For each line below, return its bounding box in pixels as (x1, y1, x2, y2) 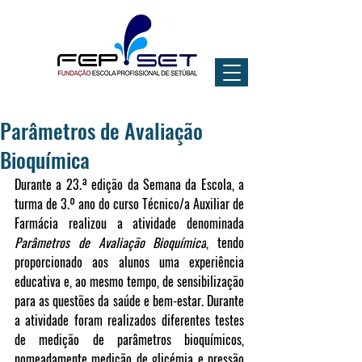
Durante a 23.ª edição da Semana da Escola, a (15, 175, 244, 194)
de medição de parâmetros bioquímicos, (15, 330, 244, 349)
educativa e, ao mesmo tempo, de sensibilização (15, 271, 244, 291)
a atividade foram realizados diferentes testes (15, 310, 244, 330)
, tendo (206, 233, 244, 252)
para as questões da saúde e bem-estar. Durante (15, 291, 244, 310)
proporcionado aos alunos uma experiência (15, 252, 244, 271)
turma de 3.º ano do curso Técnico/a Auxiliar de (15, 194, 244, 213)
